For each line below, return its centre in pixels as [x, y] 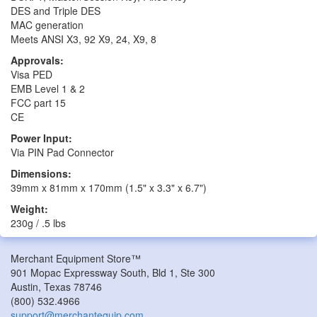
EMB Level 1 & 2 [48, 88]
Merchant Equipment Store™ [76, 258]
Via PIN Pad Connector [62, 152]
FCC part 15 [38, 102]
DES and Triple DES [56, 10]
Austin [24, 286]
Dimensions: [41, 173]
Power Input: [41, 138]
